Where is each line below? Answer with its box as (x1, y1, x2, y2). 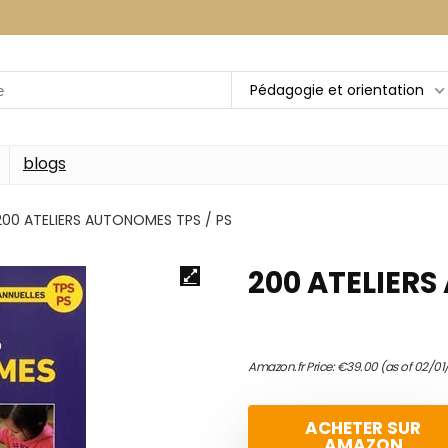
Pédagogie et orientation (250, 80, 424, 100)
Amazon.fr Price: (248, 358, 337, 375)
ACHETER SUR (305, 416, 421, 440)
